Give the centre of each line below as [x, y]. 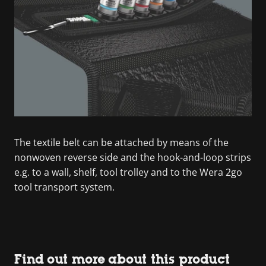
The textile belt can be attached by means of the [121, 142]
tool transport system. [64, 187]
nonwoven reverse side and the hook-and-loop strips [133, 157]
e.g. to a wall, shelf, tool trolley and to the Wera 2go [128, 172]
